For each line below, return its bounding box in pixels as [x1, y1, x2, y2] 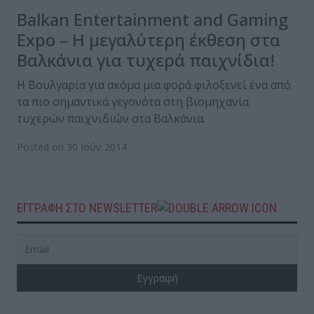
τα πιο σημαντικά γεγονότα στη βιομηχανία [17, 94, 249, 110]
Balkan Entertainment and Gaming [17, 8, 288, 32]
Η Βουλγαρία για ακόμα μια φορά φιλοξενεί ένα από [17, 77, 291, 93]
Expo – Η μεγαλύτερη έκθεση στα [17, 28, 280, 52]
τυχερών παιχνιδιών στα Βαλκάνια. [17, 111, 205, 127]
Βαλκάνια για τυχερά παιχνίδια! [17, 48, 275, 72]
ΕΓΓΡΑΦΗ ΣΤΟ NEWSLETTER [17, 200, 157, 216]
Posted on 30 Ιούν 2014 [17, 140, 127, 154]
